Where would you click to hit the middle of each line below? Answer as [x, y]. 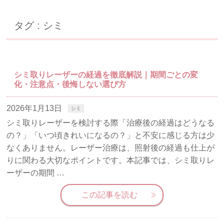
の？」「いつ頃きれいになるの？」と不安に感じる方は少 [111, 135]
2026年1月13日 [34, 108]
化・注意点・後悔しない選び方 [70, 84]
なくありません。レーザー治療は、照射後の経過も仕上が [111, 148]
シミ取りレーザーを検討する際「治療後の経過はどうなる [111, 123]
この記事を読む [109, 195]
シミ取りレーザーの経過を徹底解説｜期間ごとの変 [106, 75]
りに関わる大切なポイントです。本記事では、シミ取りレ [111, 160]
